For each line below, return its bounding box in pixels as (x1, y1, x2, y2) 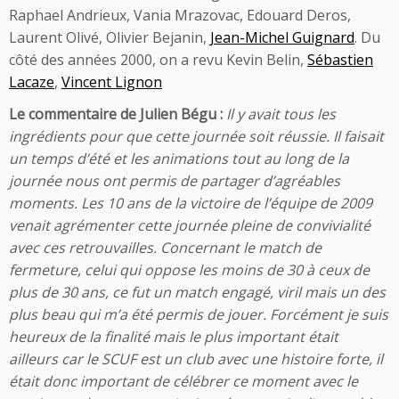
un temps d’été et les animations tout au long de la (9, 149, 349, 169)
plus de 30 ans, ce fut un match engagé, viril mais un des (9, 282, 386, 303)
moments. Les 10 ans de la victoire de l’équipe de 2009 (9, 193, 372, 214)
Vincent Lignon (61, 72, 162, 93)
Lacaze (9, 72, 54, 93)
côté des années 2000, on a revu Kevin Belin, (9, 50, 307, 70)
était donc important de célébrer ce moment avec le (9, 371, 358, 392)
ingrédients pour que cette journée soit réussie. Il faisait (9, 126, 384, 147)
